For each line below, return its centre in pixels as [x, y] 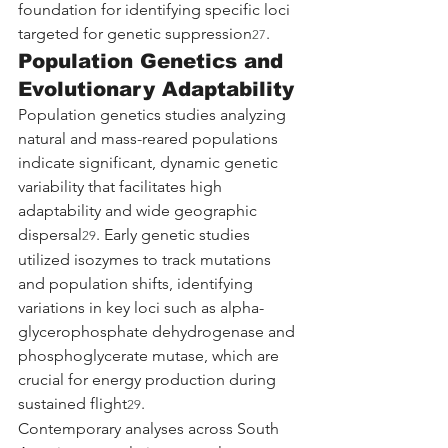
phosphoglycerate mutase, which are [150, 355]
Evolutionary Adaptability [156, 88]
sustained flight [72, 403]
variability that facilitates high [122, 186]
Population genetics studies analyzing [154, 114]
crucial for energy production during [149, 379]
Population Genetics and [154, 60]
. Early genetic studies [175, 234]
